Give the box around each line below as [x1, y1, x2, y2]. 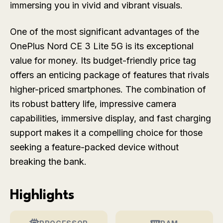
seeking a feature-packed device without [10, 142, 179, 153]
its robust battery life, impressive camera [10, 99, 176, 110]
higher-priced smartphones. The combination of [10, 84, 206, 95]
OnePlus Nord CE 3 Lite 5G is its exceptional [10, 41, 194, 52]
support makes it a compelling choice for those [10, 127, 203, 138]
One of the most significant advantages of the [10, 26, 199, 37]
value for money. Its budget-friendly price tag [10, 55, 196, 66]
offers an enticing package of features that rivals [10, 70, 209, 81]
